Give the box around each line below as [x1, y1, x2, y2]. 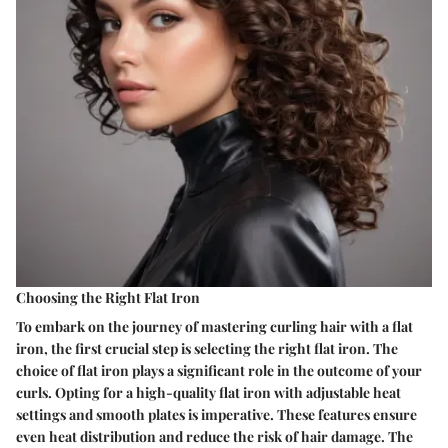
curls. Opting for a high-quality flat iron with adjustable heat [16, 382, 401, 402]
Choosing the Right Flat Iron [16, 287, 200, 307]
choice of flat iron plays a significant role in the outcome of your [16, 360, 422, 380]
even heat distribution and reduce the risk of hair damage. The [16, 426, 413, 446]
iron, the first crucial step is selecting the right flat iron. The [16, 338, 398, 358]
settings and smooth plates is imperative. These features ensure [16, 404, 417, 424]
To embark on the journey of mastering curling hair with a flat [16, 316, 413, 336]
